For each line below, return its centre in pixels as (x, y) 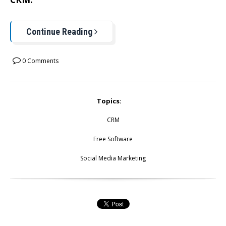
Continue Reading (60, 32)
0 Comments (40, 61)
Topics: (109, 101)
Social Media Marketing (113, 158)
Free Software (113, 139)
